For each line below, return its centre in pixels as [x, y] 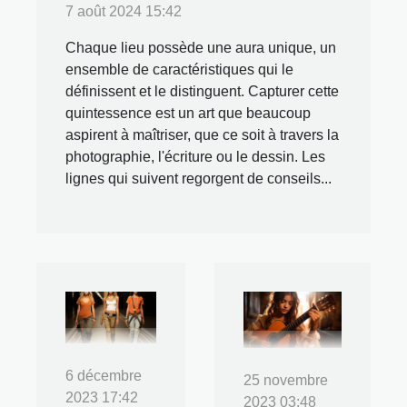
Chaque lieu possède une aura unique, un [201, 48]
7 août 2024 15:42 [124, 12]
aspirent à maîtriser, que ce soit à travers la [202, 135]
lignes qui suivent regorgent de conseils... [199, 179]
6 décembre [104, 376]
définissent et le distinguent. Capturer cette [202, 92]
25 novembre [286, 380]
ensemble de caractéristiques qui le [179, 70]
